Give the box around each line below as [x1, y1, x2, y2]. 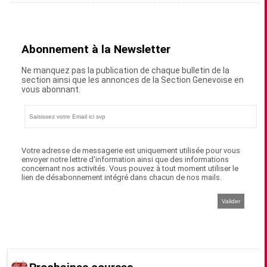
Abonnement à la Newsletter [21, 42, 171, 57]
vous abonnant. [21, 85, 81, 94]
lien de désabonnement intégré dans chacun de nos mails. [21, 173, 222, 182]
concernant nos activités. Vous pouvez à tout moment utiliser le [21, 164, 239, 173]
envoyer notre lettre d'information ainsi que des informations [21, 155, 229, 164]
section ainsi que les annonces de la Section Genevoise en [21, 75, 244, 85]
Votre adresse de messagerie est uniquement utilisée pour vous [21, 146, 241, 155]
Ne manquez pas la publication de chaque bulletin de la [21, 66, 230, 75]
